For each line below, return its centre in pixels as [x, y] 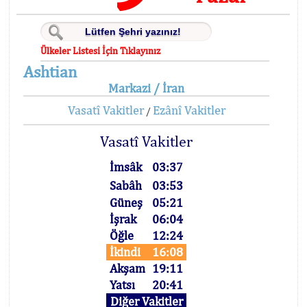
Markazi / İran [147, 88]
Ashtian [50, 71]
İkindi [125, 252]
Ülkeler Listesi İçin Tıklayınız [101, 51]
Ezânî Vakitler [189, 110]
